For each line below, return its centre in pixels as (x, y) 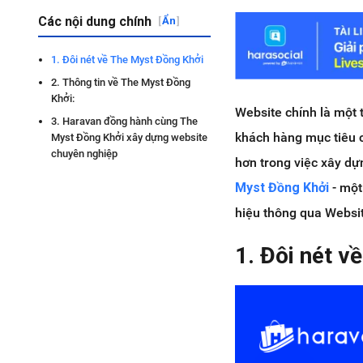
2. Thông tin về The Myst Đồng (121, 82)
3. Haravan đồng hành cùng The (124, 121)
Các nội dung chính (95, 21)
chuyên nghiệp (84, 154)
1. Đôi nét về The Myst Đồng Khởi (127, 60)
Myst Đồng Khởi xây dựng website (129, 137)
